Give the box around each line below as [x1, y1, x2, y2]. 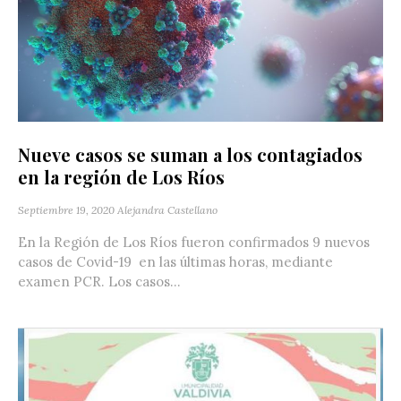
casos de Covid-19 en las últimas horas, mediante [18, 252, 333, 270]
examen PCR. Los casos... [18, 272, 181, 290]
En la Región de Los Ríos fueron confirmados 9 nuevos [18, 233, 370, 251]
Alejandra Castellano [117, 202, 218, 217]
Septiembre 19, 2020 [18, 202, 115, 217]
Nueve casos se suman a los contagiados [18, 141, 363, 166]
